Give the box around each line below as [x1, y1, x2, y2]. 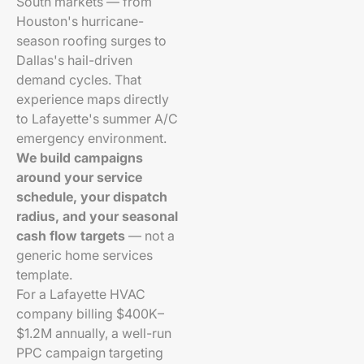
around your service [16, 169, 142, 185]
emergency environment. [16, 130, 167, 146]
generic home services [16, 247, 153, 263]
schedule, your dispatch [16, 188, 167, 205]
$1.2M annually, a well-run [16, 325, 171, 341]
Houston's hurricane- [16, 13, 144, 29]
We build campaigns [16, 149, 143, 166]
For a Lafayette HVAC [16, 286, 145, 302]
